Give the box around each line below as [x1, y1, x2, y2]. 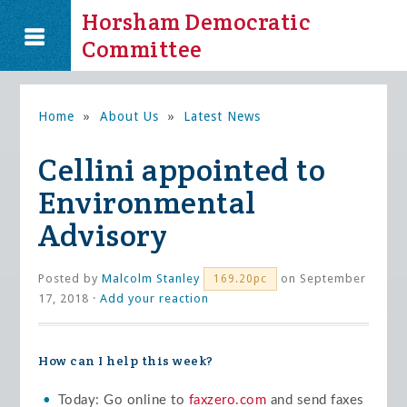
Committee [82, 35, 203, 64]
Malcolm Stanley [102, 272, 201, 285]
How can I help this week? [38, 352, 213, 369]
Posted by [38, 272, 103, 285]
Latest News [184, 109, 262, 124]
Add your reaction [100, 292, 210, 305]
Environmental [38, 183, 256, 223]
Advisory [38, 215, 168, 255]
